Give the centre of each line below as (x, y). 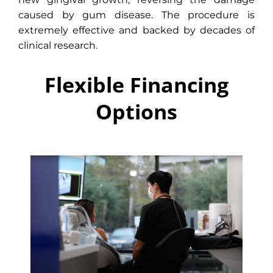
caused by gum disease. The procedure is (136, 15)
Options (136, 111)
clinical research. (58, 45)
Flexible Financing (136, 84)
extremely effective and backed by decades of (136, 30)
